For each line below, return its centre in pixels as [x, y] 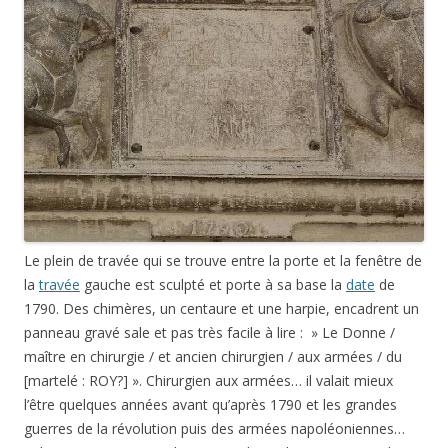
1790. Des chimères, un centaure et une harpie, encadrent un [221, 309]
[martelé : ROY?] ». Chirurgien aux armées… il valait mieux [208, 381]
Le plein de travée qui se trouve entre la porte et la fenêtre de [223, 261]
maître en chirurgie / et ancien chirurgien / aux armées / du [213, 357]
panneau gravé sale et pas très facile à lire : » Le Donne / [209, 333]
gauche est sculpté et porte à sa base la [213, 285]
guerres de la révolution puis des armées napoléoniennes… [214, 429]
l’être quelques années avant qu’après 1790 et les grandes [210, 405]
